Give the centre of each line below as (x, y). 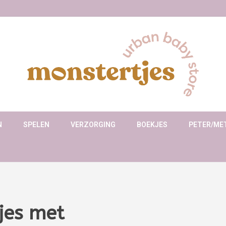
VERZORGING (93, 125)
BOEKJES (152, 125)
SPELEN (36, 125)
